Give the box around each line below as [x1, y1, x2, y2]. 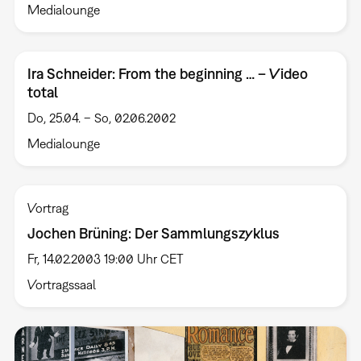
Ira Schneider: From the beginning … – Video [27, 64, 308, 82]
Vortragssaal [27, 276, 96, 292]
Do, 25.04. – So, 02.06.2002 [27, 110, 176, 125]
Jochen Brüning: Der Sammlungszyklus [27, 224, 280, 242]
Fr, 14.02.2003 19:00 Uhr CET [27, 251, 184, 266]
